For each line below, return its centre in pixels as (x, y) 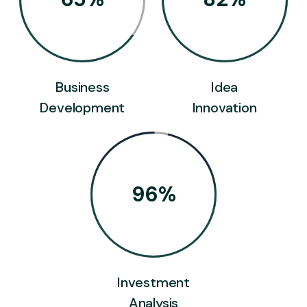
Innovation (224, 108)
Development (83, 108)
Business (83, 87)
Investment (153, 282)
